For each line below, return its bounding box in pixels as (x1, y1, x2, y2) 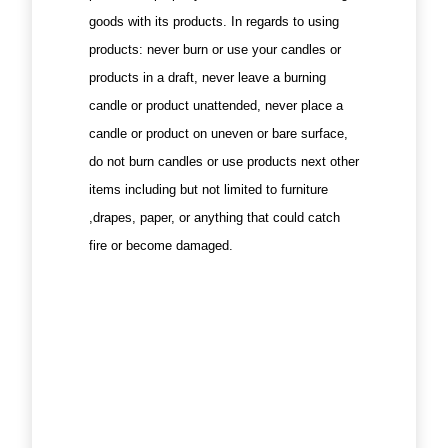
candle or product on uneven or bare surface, (88, 126, 348, 142)
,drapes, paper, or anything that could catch (88, 210, 340, 226)
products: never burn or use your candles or (88, 42, 341, 58)
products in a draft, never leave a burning (88, 70, 326, 86)
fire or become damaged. (88, 238, 237, 254)
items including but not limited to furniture (88, 182, 328, 198)
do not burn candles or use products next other (88, 154, 359, 170)
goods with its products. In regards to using (88, 14, 339, 30)
